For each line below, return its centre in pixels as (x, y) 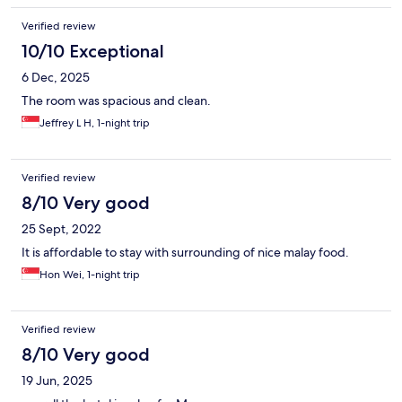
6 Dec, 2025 (56, 78)
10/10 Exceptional (93, 52)
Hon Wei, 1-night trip (90, 275)
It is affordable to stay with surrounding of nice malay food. (185, 253)
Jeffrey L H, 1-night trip (95, 123)
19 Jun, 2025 (57, 381)
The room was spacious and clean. (116, 101)
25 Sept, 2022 (61, 229)
